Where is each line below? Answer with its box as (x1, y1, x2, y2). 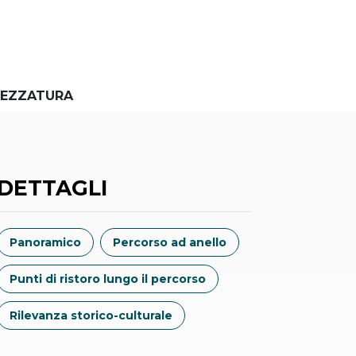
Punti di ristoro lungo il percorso (10, 272, 206, 287)
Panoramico (10, 235, 81, 250)
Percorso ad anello (113, 235, 226, 250)
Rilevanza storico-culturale (10, 308, 172, 323)
